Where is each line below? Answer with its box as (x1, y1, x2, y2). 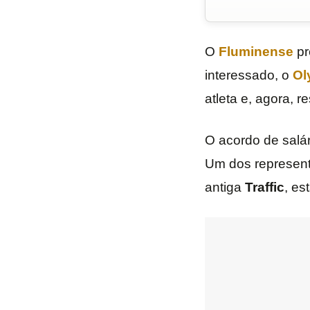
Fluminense (218, 44, 293, 60)
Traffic (244, 180, 284, 195)
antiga (204, 180, 245, 195)
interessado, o (204, 68, 293, 83)
